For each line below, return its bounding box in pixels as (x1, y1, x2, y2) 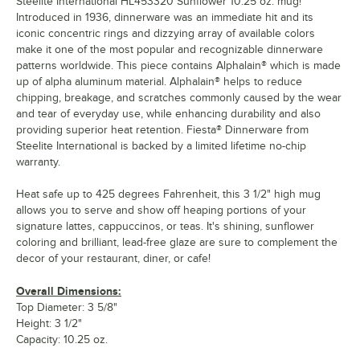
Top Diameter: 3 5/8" (16, 301, 117, 314)
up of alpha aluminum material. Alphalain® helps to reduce (16, 76, 302, 88)
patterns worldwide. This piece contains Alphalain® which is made (16, 59, 341, 72)
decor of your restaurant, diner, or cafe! (16, 252, 211, 265)
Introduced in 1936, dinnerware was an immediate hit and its (16, 11, 313, 24)
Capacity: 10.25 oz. (16, 333, 108, 346)
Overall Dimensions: (16, 284, 121, 298)
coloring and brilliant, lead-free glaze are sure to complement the (16, 236, 337, 249)
